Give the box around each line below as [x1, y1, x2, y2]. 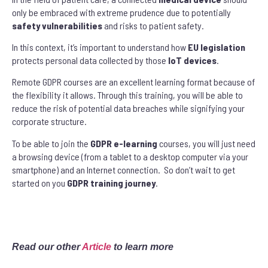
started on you [12, 176, 67, 188]
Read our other [12, 242, 82, 252]
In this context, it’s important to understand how [12, 41, 188, 53]
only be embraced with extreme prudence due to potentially [12, 6, 231, 18]
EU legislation [188, 41, 245, 53]
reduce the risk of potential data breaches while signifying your [12, 102, 245, 114]
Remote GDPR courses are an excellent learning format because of [12, 76, 255, 88]
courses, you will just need [157, 137, 255, 149]
